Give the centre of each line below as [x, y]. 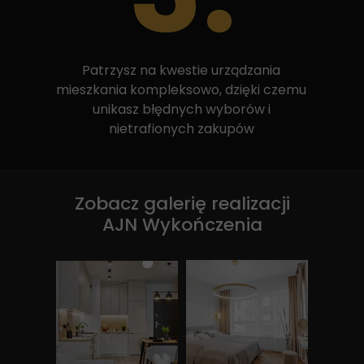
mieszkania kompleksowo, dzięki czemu [181, 90]
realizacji [250, 204]
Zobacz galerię [143, 204]
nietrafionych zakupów [181, 129]
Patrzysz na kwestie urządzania [181, 70]
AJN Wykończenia [182, 225]
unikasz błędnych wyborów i [181, 109]
